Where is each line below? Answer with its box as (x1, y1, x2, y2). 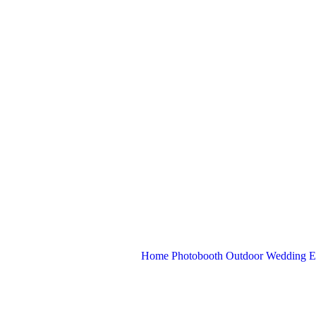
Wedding (266, 250, 306, 262)
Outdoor (226, 250, 263, 262)
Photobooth (171, 250, 223, 262)
